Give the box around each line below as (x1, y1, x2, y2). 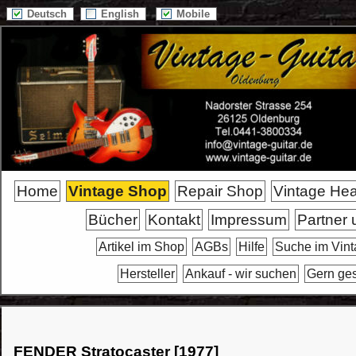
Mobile (173, 8, 216, 20)
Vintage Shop (68, 183, 167, 199)
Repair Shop (177, 183, 263, 199)
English (98, 8, 145, 20)
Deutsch (24, 8, 73, 20)
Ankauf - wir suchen (184, 267, 296, 281)
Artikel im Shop (98, 240, 184, 253)
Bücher (88, 211, 137, 228)
